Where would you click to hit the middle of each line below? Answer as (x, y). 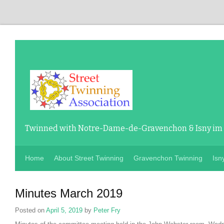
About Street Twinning (89, 158)
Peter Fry (107, 210)
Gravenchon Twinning (168, 158)
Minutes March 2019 (69, 193)
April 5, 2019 (64, 210)
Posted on (30, 210)
